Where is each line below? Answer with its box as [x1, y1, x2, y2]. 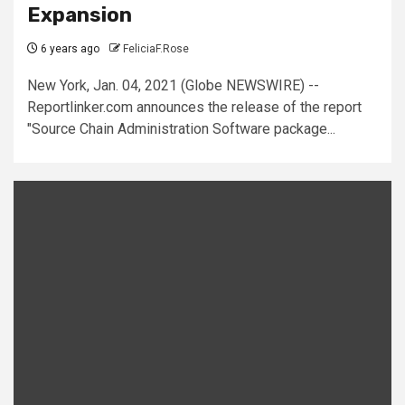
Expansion [27, 2, 132, 27]
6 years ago [38, 42, 99, 55]
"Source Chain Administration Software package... [27, 119, 335, 137]
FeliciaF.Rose [123, 42, 189, 55]
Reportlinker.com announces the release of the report [27, 98, 362, 116]
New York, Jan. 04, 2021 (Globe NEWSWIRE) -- [27, 76, 319, 94]
